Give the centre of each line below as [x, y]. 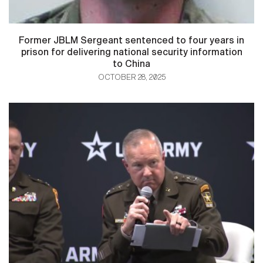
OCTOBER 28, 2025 [131, 78]
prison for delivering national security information [131, 52]
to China [131, 64]
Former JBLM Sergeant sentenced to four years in [131, 41]
